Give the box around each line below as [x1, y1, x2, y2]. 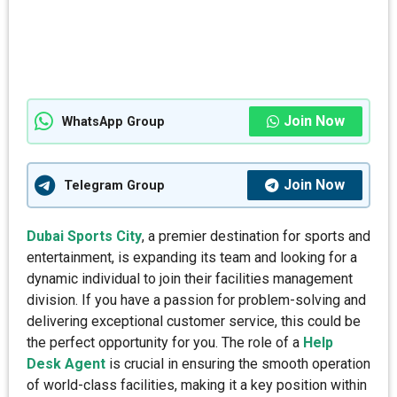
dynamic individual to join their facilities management [27, 270, 353, 287]
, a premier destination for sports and [142, 228, 370, 245]
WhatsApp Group [62, 113, 165, 129]
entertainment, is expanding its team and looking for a [27, 249, 357, 266]
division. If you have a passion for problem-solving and [27, 292, 366, 308]
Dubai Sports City [27, 228, 142, 245]
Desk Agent [27, 355, 105, 372]
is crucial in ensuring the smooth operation [105, 355, 370, 372]
